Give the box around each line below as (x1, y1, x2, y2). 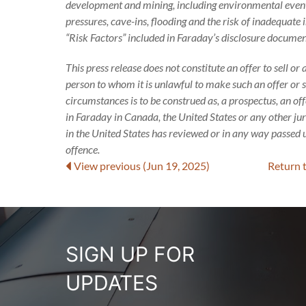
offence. (66, 143, 100, 156)
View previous (74, 159, 143, 172)
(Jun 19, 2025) (143, 159, 210, 172)
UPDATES (66, 270, 158, 295)
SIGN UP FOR (66, 242, 195, 266)
